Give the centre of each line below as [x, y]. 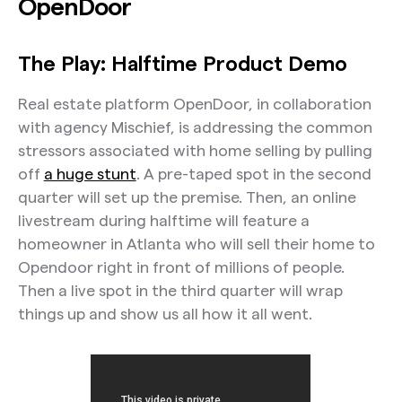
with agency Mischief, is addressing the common [195, 127]
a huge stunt [90, 174]
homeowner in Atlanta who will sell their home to [196, 244]
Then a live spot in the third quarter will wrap [180, 291]
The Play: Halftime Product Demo [182, 63]
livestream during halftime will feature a [163, 221]
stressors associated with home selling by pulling [195, 151]
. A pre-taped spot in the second [253, 174]
